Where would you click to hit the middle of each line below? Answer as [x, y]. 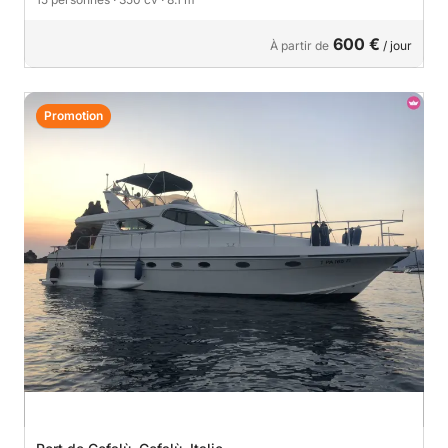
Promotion [73, 115]
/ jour [396, 45]
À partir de [299, 45]
